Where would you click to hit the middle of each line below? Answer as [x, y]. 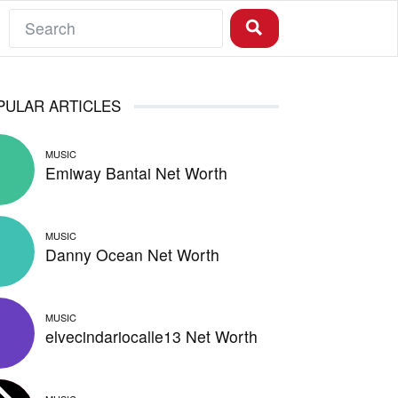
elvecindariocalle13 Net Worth [152, 337]
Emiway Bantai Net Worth [137, 173]
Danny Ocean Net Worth [133, 255]
